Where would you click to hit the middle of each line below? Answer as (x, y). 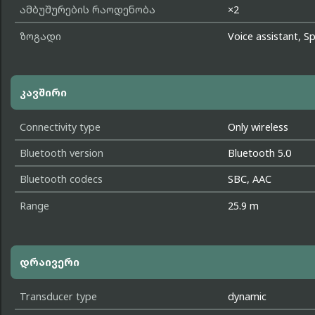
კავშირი (43, 93)
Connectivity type (60, 127)
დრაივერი (49, 262)
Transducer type (58, 297)
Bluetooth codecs (61, 179)
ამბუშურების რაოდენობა (87, 10)
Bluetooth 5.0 (260, 153)
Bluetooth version (61, 153)
